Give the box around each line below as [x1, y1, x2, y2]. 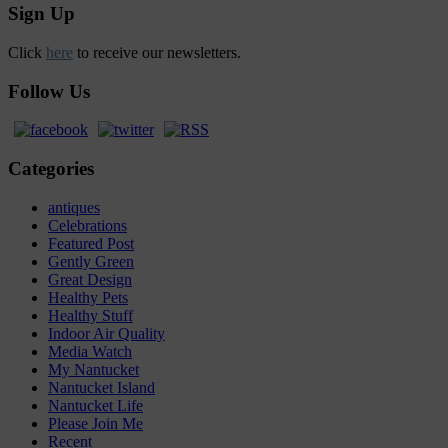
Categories [8, 158, 94, 180]
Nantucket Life [48, 396, 143, 414]
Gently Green [48, 252, 134, 270]
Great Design [48, 270, 132, 288]
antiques [48, 198, 100, 216]
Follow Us [8, 80, 90, 102]
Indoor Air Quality [48, 324, 165, 342]
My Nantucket [48, 360, 139, 378]
